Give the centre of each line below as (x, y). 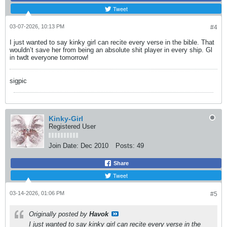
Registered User (72, 126)
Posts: (125, 146)
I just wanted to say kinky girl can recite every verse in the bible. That (112, 42)
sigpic (18, 81)
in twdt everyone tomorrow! (49, 58)
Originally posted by (59, 214)
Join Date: (64, 146)
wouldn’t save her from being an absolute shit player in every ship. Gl (111, 50)
